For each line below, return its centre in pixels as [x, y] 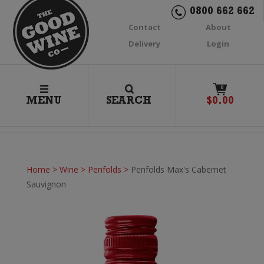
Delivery [145, 44]
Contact [144, 27]
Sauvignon [46, 184]
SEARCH [129, 102]
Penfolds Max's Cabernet [178, 169]
